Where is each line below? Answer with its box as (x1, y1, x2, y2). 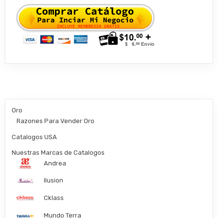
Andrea (44, 159, 67, 167)
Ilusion (44, 177, 64, 184)
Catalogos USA (12, 133, 57, 141)
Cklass (44, 194, 64, 202)
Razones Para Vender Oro (17, 117, 95, 125)
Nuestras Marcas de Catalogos (12, 148, 105, 156)
